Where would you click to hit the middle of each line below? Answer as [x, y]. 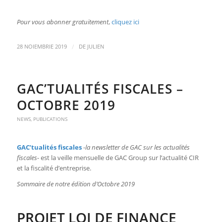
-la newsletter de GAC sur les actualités [136, 147]
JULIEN [95, 47]
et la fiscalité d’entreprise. [54, 168]
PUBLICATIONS [50, 119]
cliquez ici [125, 22]
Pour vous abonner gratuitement [62, 22]
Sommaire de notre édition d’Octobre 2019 [76, 184]
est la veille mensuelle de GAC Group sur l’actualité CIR [119, 158]
